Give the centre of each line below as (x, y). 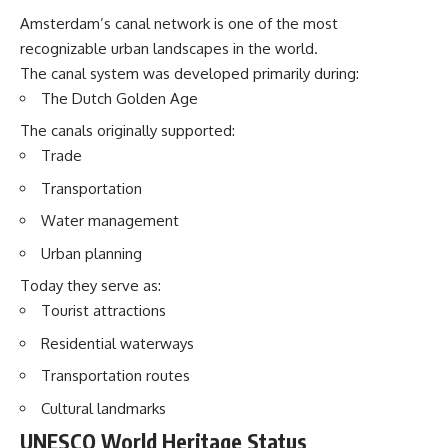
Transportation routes (115, 375)
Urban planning (91, 253)
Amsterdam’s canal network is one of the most (179, 23)
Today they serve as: (90, 285)
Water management (110, 220)
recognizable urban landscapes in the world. (169, 48)
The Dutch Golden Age (119, 98)
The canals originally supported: (127, 130)
